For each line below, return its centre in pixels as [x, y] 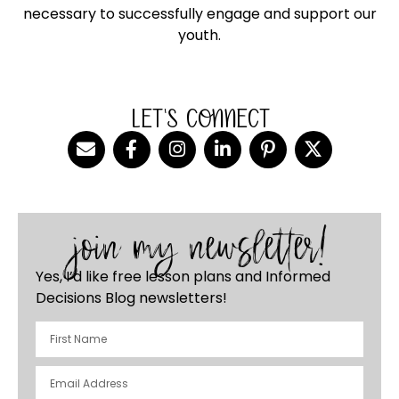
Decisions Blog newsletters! [131, 297]
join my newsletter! [199, 248]
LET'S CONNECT [199, 117]
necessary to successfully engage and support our [199, 14]
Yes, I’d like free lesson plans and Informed [183, 276]
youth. [199, 36]
